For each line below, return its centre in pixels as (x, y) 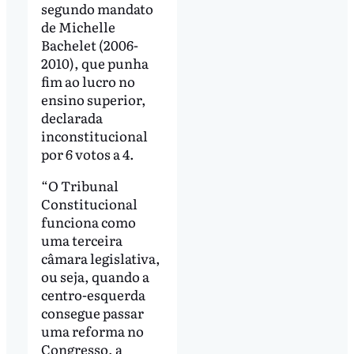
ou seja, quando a (95, 276)
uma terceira (81, 239)
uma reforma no (92, 330)
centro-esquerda (93, 294)
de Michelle (78, 26)
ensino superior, (93, 99)
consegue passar (92, 312)
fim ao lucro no (88, 81)
